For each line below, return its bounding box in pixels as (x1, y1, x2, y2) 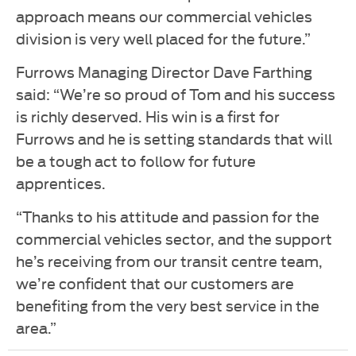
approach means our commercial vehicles (16, 4, 312, 26)
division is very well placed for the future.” (16, 26, 311, 48)
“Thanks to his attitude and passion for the (16, 204, 319, 226)
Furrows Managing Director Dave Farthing (16, 60, 312, 82)
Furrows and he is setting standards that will (16, 126, 332, 149)
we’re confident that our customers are (16, 271, 294, 293)
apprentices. (16, 171, 106, 193)
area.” (16, 315, 56, 338)
